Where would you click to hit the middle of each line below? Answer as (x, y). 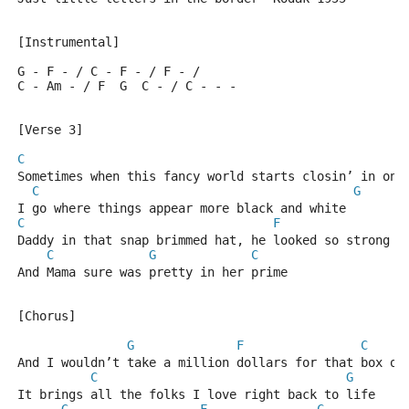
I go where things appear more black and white (182, 208)
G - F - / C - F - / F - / (109, 71)
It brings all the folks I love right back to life (196, 394)
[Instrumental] (68, 42)
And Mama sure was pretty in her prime (152, 272)
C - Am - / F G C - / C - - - (127, 86)
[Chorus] (47, 316)
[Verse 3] (50, 130)
